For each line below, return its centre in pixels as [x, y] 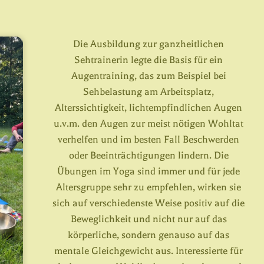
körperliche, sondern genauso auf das [149, 235]
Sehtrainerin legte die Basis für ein [149, 60]
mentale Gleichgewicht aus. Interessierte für [149, 251]
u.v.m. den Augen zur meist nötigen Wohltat [149, 124]
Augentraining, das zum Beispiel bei [148, 76]
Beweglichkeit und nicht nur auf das [148, 219]
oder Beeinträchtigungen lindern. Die [148, 156]
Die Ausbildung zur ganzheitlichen [149, 44]
